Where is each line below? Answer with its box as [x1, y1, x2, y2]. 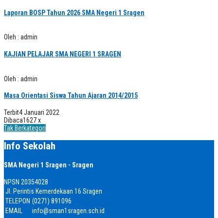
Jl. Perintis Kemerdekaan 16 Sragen [5, 187, 102, 195]
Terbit [4, 108, 19, 116]
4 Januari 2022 [19, 108, 59, 116]
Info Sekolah [4, 140, 55, 152]
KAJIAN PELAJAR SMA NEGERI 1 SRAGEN [4, 50, 121, 58]
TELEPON [5, 197, 30, 205]
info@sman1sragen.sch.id [32, 206, 105, 215]
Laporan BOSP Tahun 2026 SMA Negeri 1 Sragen [4, 8, 145, 17]
